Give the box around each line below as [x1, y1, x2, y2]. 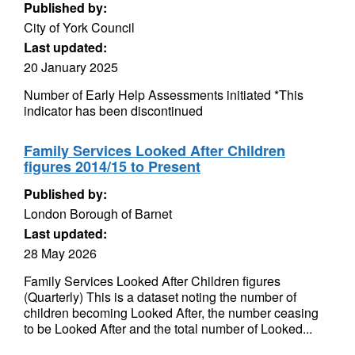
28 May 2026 [24, 244, 97, 262]
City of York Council [24, 18, 135, 36]
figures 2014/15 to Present [24, 156, 200, 177]
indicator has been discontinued [24, 101, 203, 120]
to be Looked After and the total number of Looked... [24, 319, 312, 338]
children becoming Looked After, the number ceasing [24, 303, 319, 322]
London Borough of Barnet [24, 204, 172, 223]
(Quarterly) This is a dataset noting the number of [24, 288, 296, 306]
